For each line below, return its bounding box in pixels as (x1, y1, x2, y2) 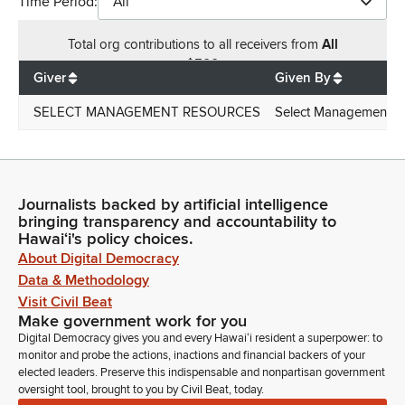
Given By (275, 70, 331, 87)
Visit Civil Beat (18, 293, 112, 312)
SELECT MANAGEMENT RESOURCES (33, 104, 260, 121)
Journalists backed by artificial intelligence (18, 194, 328, 215)
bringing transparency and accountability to (18, 212, 336, 232)
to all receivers (202, 36, 291, 53)
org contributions (99, 36, 200, 53)
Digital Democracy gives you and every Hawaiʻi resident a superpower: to (18, 331, 382, 346)
